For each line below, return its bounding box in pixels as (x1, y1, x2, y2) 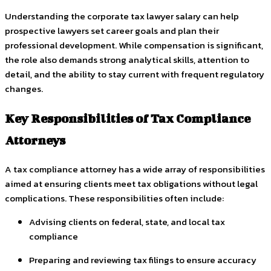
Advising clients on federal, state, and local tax (29, 215, 225, 229)
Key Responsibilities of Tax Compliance (5, 111, 250, 126)
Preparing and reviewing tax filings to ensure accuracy (29, 253, 256, 267)
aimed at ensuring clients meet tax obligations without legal (5, 177, 258, 191)
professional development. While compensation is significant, (5, 38, 263, 52)
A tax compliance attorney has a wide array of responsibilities (5, 162, 265, 177)
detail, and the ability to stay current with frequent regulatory (5, 67, 264, 81)
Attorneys (5, 132, 65, 148)
